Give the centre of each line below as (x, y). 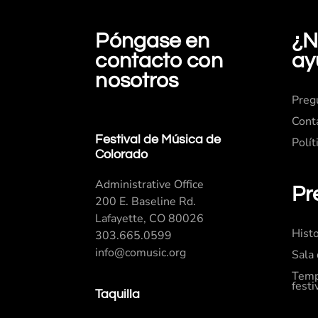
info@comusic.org (141, 252)
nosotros (137, 80)
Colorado (122, 154)
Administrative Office (150, 184)
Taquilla (118, 294)
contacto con (159, 60)
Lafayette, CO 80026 (150, 218)
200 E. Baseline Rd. (146, 201)
